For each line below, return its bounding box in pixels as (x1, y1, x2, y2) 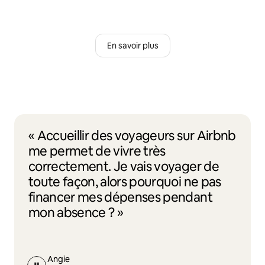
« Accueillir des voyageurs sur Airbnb (28, 127, 236, 144)
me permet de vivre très (28, 142, 166, 160)
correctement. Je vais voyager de (28, 157, 219, 175)
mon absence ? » (28, 203, 124, 221)
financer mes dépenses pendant (28, 188, 212, 206)
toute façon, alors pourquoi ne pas (28, 173, 221, 190)
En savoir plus (106, 40, 159, 51)
